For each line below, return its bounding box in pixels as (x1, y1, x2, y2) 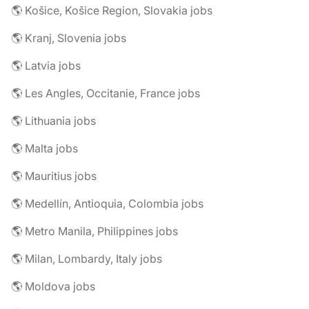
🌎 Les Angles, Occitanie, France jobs (11, 86, 200, 100)
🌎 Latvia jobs (11, 59, 81, 72)
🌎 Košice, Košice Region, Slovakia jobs (11, 3, 212, 17)
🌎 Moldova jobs (11, 279, 95, 293)
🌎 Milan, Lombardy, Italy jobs (11, 252, 162, 266)
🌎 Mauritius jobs (11, 169, 97, 183)
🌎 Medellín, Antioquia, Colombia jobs (11, 197, 203, 210)
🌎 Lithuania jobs (11, 114, 96, 128)
